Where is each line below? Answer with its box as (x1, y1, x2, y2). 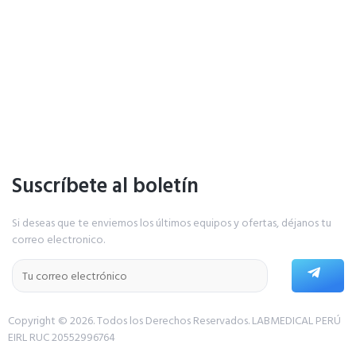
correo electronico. (12, 230, 105, 249)
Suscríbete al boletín (12, 168, 199, 203)
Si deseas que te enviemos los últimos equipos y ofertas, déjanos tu (12, 213, 331, 232)
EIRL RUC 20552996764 (8, 328, 115, 347)
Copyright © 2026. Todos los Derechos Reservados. (8, 311, 252, 331)
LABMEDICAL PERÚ (252, 311, 341, 331)
